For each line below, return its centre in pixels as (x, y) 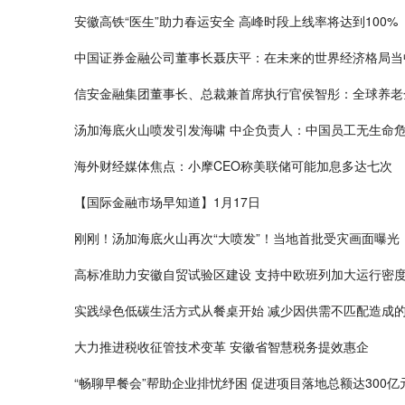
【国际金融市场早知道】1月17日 (167, 202)
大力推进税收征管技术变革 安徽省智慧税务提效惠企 (221, 347)
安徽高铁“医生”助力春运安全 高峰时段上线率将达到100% (236, 21)
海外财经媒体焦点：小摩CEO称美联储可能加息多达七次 (233, 166)
